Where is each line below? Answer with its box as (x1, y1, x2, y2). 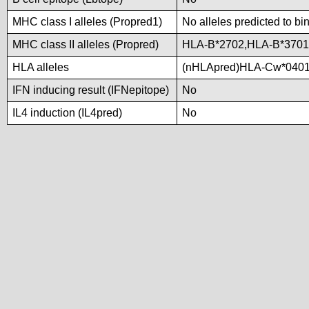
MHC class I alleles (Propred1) (12, 16, 162, 28)
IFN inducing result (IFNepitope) (12, 84, 169, 96)
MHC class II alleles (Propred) (12, 39, 159, 50)
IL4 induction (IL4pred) (12, 107, 122, 119)
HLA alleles (12, 61, 69, 73)
